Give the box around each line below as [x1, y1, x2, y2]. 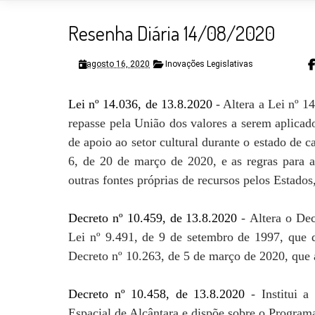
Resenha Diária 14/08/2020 [68, 20, 275, 46]
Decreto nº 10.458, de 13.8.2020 [68, 287, 245, 301]
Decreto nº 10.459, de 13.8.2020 [68, 211, 238, 225]
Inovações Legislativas [165, 59, 253, 69]
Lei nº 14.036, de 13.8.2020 [68, 97, 217, 111]
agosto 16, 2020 [86, 59, 150, 69]
